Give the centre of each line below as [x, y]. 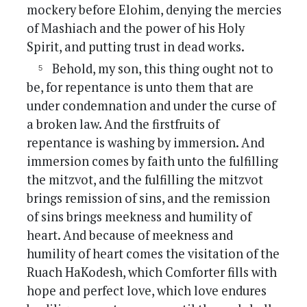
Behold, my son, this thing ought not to [162, 69]
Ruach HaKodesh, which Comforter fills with [152, 272]
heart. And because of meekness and [130, 235]
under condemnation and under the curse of [151, 106]
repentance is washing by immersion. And [146, 143]
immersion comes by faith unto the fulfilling [153, 161]
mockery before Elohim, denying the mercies [155, 10]
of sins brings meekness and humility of [139, 217]
